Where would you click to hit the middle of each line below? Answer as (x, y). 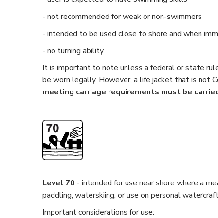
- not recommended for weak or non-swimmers (122, 17)
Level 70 (59, 183)
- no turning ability (73, 51)
